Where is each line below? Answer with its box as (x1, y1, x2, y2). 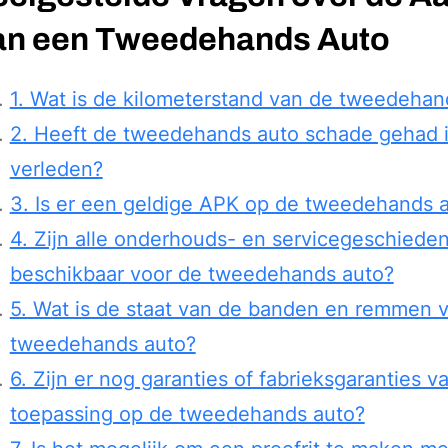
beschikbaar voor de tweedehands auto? (9, 261, 394, 286)
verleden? (9, 156, 103, 181)
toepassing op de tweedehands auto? (9, 401, 365, 426)
